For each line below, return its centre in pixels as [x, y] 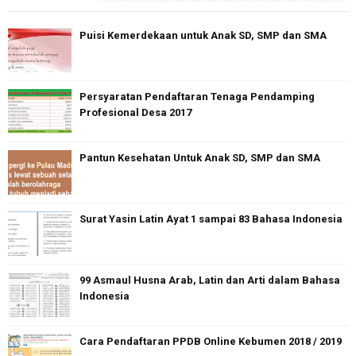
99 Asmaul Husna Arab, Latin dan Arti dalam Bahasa [210, 281]
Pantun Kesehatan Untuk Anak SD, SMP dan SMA [200, 158]
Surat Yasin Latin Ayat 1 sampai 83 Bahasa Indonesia [211, 219]
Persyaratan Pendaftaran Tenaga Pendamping [197, 97]
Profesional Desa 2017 [135, 113]
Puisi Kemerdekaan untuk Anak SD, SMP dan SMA [203, 36]
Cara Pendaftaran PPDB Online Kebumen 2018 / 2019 [211, 342]
